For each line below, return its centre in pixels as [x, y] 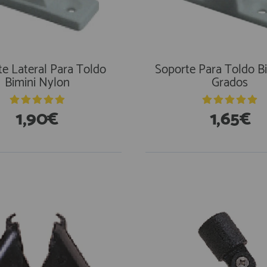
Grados [230, 83]
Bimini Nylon [37, 83]
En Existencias [194, 175]
